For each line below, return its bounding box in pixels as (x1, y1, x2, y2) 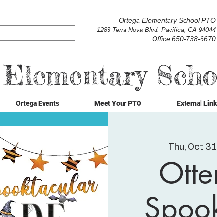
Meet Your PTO (94, 99, 141, 107)
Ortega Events (16, 99, 59, 107)
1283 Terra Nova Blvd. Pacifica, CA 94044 (97, 26, 216, 33)
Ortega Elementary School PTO (119, 16, 216, 24)
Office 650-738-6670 (152, 35, 216, 43)
